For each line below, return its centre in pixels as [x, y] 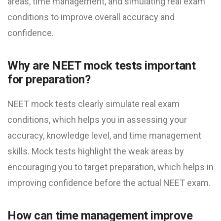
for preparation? [49, 80]
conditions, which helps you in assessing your [97, 120]
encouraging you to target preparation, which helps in [110, 167]
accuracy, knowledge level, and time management [104, 136]
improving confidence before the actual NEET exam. [109, 183]
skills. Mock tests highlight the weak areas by [96, 151]
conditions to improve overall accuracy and [91, 17]
